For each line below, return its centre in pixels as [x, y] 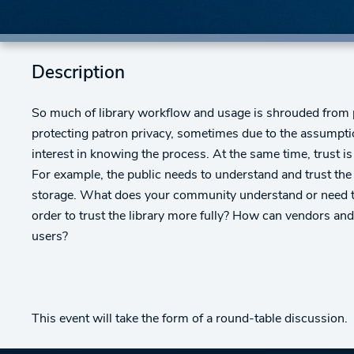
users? [50, 237]
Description [78, 73]
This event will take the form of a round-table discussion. [190, 319]
